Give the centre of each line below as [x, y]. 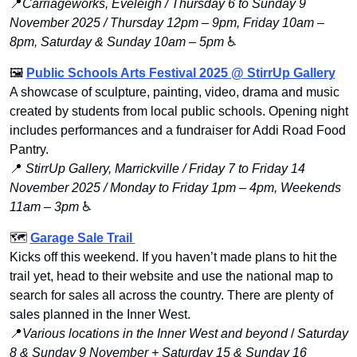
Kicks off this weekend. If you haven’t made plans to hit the [173, 257]
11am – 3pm [44, 207]
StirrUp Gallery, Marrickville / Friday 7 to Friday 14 [165, 169]
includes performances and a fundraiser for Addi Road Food [177, 131]
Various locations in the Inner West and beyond [156, 334]
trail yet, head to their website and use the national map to [171, 277]
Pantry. [29, 150]
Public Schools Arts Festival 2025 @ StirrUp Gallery [180, 73]
